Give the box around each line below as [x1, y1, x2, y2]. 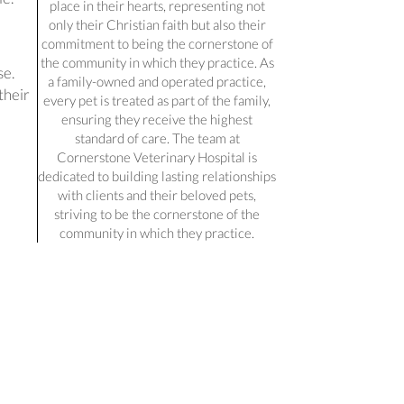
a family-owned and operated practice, [48, 72, 266, 89]
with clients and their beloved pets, [58, 186, 256, 203]
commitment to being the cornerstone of [41, 34, 273, 51]
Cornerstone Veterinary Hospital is [57, 148, 257, 165]
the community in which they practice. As [40, 53, 274, 70]
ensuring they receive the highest [61, 110, 252, 127]
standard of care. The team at [74, 129, 240, 146]
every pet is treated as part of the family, [43, 91, 271, 108]
